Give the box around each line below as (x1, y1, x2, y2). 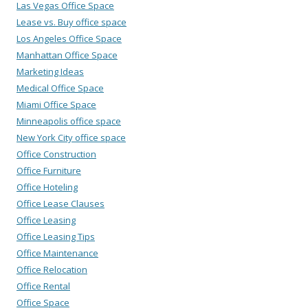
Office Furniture (16, 164, 81, 177)
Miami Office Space (16, 98, 96, 111)
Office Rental (16, 280, 70, 293)
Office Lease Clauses (16, 197, 104, 210)
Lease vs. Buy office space (16, 16, 126, 29)
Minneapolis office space (16, 115, 121, 128)
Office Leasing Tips (16, 230, 95, 243)
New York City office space (16, 131, 126, 144)
